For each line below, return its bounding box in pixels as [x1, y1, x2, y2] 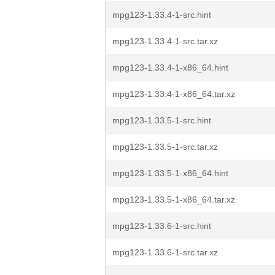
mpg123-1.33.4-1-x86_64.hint [112, 63, 228, 72]
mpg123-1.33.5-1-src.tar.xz [112, 142, 218, 152]
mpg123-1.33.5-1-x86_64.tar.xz [112, 195, 235, 204]
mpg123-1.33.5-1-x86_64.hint [112, 168, 228, 178]
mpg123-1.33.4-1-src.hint [112, 10, 211, 20]
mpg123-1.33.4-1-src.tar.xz [112, 36, 218, 46]
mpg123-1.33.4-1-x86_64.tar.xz [112, 89, 235, 99]
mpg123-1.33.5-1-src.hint [112, 115, 211, 125]
